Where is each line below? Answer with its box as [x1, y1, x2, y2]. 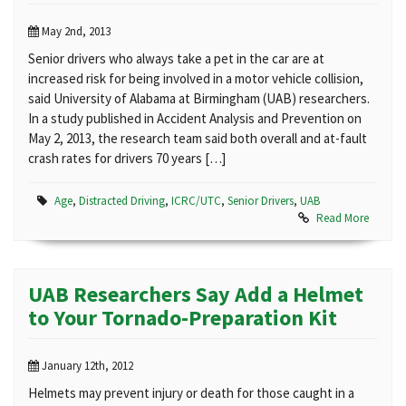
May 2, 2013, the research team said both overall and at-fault [28, 130, 367, 147]
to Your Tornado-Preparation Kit [28, 304, 337, 332]
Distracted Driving [79, 193, 165, 208]
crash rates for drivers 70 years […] [28, 150, 226, 167]
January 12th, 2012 [39, 358, 133, 373]
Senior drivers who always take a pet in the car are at [28, 50, 324, 67]
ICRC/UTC [171, 193, 221, 208]
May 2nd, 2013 [39, 24, 111, 39]
